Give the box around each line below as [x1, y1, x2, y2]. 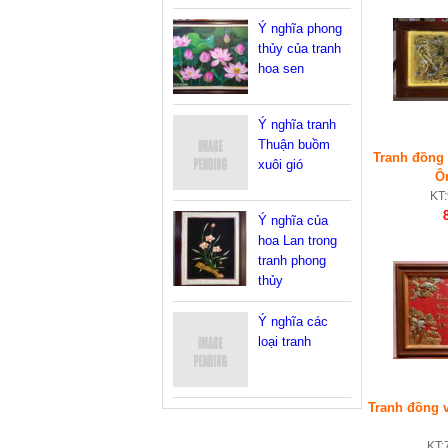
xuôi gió [258, 157, 303, 172]
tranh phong [258, 253, 326, 268]
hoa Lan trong [258, 233, 337, 248]
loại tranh [258, 334, 311, 349]
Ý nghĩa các [258, 314, 328, 329]
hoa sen [258, 61, 304, 76]
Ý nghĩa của [258, 213, 328, 228]
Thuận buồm [258, 137, 330, 152]
